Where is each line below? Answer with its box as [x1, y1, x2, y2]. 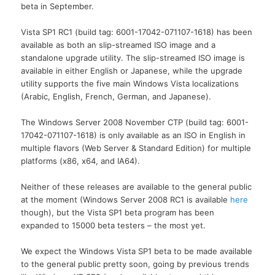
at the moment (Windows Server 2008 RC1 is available [21, 194, 231, 204]
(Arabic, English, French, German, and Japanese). [21, 91, 212, 101]
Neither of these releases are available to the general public [21, 181, 252, 192]
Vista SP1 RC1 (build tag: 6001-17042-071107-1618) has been [21, 26, 253, 37]
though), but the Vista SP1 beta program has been [21, 207, 215, 217]
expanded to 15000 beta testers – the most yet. [21, 220, 206, 230]
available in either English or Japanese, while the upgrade [21, 65, 243, 76]
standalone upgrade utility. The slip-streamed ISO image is [21, 52, 246, 63]
